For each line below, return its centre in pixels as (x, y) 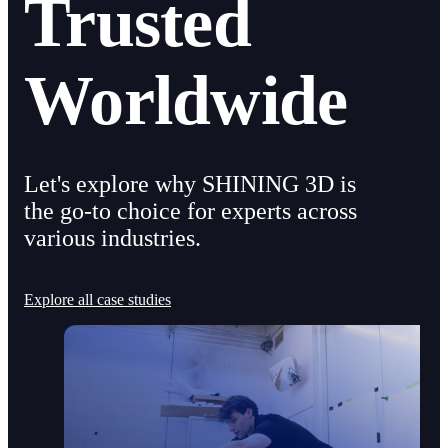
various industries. (112, 238)
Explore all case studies (97, 299)
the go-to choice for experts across (190, 211)
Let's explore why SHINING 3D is (190, 184)
